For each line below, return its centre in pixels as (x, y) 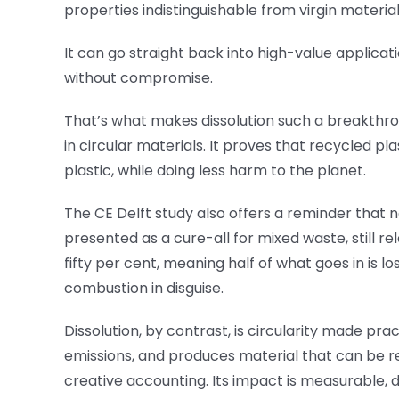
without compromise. (138, 78)
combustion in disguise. (144, 289)
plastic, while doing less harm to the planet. (215, 171)
